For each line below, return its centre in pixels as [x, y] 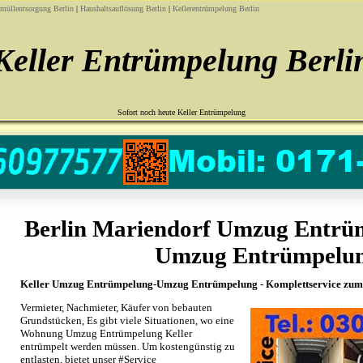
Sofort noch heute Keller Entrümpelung [181, 112]
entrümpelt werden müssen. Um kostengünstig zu [128, 346]
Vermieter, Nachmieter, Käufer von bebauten [116, 307]
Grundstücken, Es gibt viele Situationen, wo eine [127, 320]
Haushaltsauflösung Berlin [123, 9]
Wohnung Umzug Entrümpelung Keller [106, 333]
